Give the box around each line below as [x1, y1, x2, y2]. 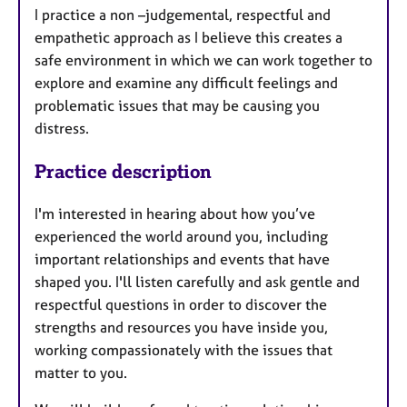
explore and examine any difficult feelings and [35, 74, 338, 93]
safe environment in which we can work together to [35, 51, 372, 70]
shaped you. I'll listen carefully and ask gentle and [35, 272, 360, 291]
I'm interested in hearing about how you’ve [35, 203, 315, 223]
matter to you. [35, 362, 127, 382]
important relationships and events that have [35, 249, 330, 268]
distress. [35, 119, 89, 138]
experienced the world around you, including [35, 226, 328, 245]
